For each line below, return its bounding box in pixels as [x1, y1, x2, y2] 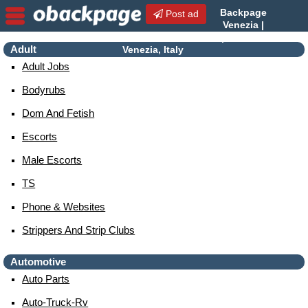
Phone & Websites [22, 201, 106, 212]
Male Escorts [22, 154, 82, 166]
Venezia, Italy [122, 43, 184, 55]
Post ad [163, 8, 199, 19]
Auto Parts [22, 273, 70, 285]
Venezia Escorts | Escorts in [144, 31, 274, 43]
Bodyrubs [22, 84, 66, 96]
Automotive [10, 256, 66, 267]
